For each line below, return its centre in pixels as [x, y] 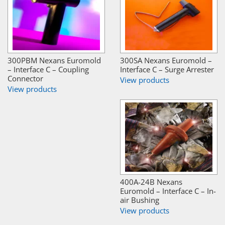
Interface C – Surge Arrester [167, 69]
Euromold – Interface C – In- [168, 191]
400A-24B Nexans [151, 182]
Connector [25, 78]
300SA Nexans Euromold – [166, 60]
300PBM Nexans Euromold [54, 60]
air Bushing [140, 200]
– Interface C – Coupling [48, 69]
